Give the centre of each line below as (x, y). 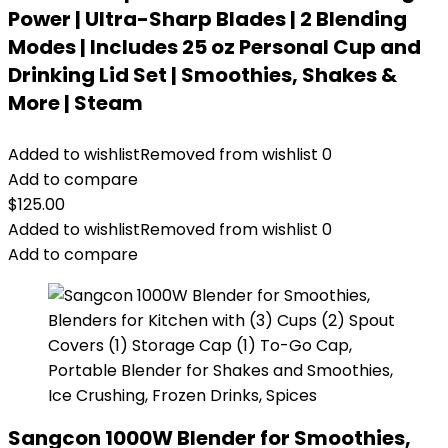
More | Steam (75, 103)
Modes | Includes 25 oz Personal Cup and (214, 47)
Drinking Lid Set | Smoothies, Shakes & (202, 75)
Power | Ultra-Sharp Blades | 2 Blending (207, 19)
